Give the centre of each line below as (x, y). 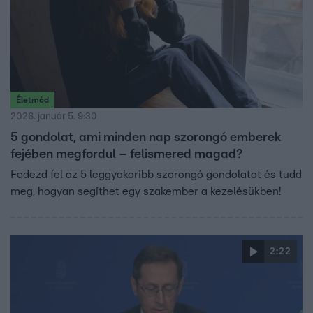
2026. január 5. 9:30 (54, 117)
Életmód (32, 100)
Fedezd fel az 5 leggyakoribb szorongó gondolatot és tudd (156, 175)
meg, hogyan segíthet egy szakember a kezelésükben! (146, 192)
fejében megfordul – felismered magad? (126, 155)
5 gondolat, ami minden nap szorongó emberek (146, 138)
